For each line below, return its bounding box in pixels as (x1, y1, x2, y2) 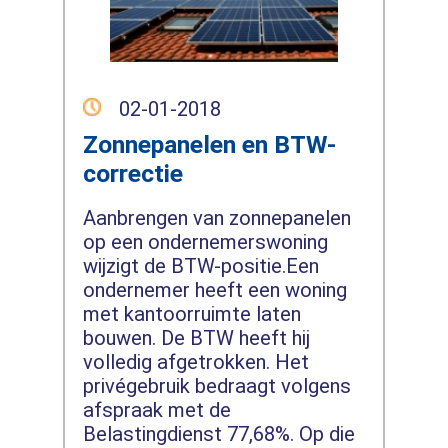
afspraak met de (82, 398, 231, 423)
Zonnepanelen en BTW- (82, 130, 336, 160)
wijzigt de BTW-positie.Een (82, 254, 319, 279)
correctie (82, 159, 183, 189)
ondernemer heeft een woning (82, 278, 347, 303)
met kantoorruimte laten (82, 302, 301, 327)
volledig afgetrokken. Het (82, 350, 309, 375)
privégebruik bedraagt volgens (82, 374, 351, 399)
